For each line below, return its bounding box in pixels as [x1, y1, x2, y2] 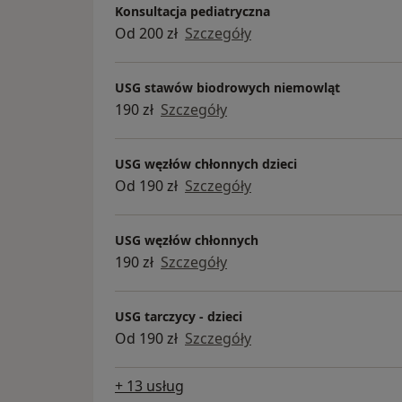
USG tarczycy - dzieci [115, 308, 242, 326]
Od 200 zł [115, 23, 178, 44]
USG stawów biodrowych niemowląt [115, 79, 340, 97]
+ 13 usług [115, 375, 184, 396]
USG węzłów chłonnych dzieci [115, 155, 297, 173]
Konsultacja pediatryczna [115, 3, 270, 21]
